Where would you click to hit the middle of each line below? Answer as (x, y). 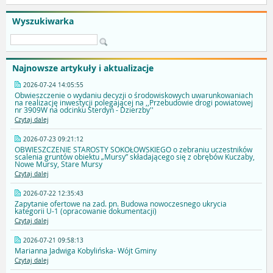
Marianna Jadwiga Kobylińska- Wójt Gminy (86, 251)
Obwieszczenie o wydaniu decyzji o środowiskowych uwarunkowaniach (134, 95)
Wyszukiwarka (43, 21)
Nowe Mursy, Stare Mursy (58, 164)
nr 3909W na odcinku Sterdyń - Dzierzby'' (84, 110)
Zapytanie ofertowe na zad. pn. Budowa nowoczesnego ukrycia (121, 204)
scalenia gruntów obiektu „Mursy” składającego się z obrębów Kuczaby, (135, 157)
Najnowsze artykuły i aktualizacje (83, 68)
